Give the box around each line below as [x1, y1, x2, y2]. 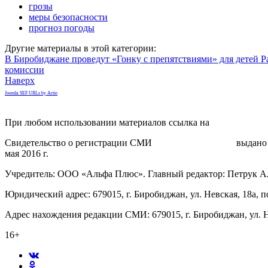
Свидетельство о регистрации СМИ [5, 137, 154, 148]
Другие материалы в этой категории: [5, 42, 156, 53]
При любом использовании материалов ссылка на [5, 117, 212, 127]
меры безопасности [29, 11, 108, 22]
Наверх [5, 75, 35, 86]
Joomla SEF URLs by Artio [5, 90, 57, 96]
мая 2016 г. [5, 148, 48, 159]
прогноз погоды [29, 22, 95, 33]
